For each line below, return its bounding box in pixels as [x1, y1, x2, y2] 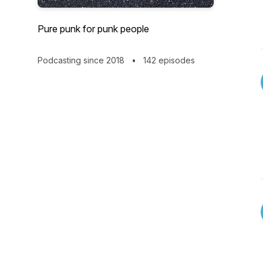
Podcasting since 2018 [38, 55, 127, 65]
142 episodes [141, 55, 195, 65]
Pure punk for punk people [38, 23, 149, 35]
